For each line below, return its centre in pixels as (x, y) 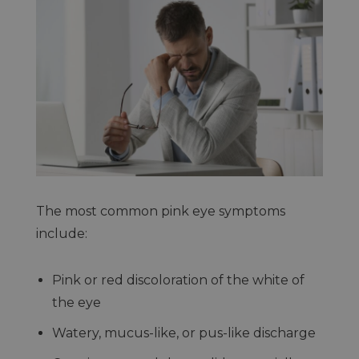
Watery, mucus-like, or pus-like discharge (184, 333)
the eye (76, 302)
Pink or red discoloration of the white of (178, 280)
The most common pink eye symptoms (160, 211)
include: (61, 233)
